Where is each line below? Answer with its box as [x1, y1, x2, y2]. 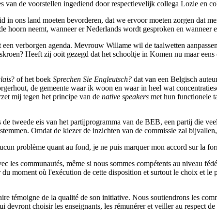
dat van [134, 75, 156, 84]
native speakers [102, 93, 151, 101]
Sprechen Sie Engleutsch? [53, 75, 134, 84]
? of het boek [11, 75, 53, 84]
